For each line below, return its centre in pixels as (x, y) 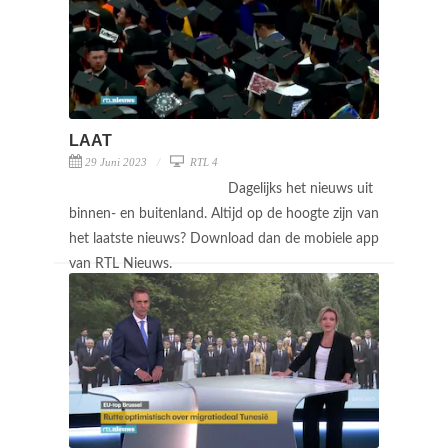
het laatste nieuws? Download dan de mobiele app (224, 238)
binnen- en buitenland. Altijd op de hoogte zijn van (224, 213)
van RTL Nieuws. (122, 263)
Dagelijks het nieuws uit (300, 188)
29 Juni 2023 (116, 161)
